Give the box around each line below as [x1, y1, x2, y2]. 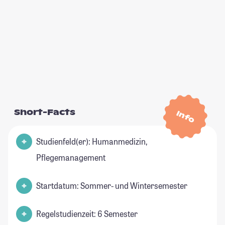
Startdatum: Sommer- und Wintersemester [36, 180, 187, 191]
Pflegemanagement [36, 152, 105, 163]
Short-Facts [14, 107, 75, 118]
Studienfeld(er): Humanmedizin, [36, 136, 147, 147]
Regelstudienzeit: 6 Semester [36, 208, 138, 219]
